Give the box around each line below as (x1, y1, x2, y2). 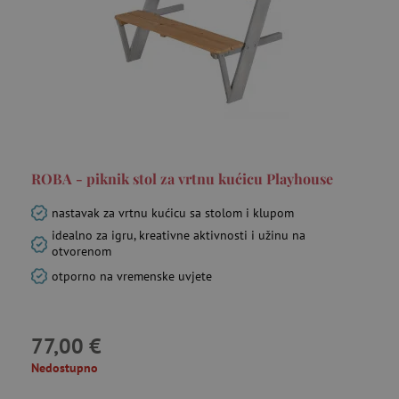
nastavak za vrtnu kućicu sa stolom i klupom (52, 205, 294, 221)
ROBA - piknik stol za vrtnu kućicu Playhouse (31, 169, 333, 188)
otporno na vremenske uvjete (52, 268, 212, 284)
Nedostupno (31, 360, 98, 376)
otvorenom (52, 243, 111, 259)
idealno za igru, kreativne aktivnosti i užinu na (52, 227, 305, 243)
